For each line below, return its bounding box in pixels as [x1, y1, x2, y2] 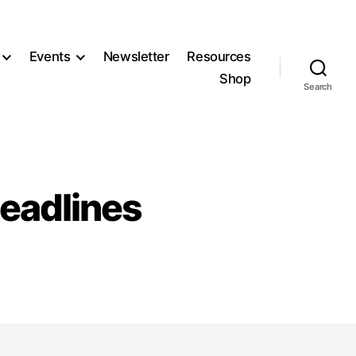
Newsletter [103, 48, 169, 65]
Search [304, 80, 332, 92]
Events [29, 48, 71, 65]
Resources [187, 48, 251, 65]
